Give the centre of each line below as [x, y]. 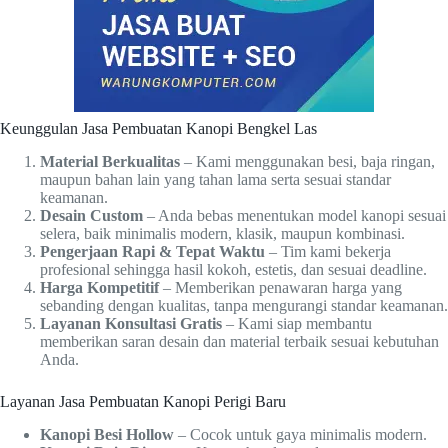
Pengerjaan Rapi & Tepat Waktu [152, 251]
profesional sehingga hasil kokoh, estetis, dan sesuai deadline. [233, 269]
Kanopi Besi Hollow [107, 434]
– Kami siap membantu [297, 323]
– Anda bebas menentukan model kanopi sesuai [294, 215]
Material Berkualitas [110, 161]
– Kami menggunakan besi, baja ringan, [307, 161]
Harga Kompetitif [99, 287]
